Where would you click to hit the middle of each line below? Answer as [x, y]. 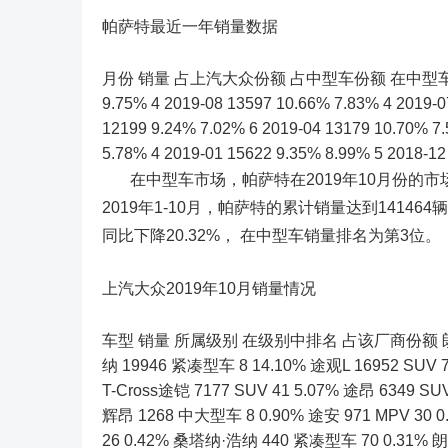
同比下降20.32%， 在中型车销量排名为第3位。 [271, 235]
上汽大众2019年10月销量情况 [209, 288]
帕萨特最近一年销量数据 [190, 26]
